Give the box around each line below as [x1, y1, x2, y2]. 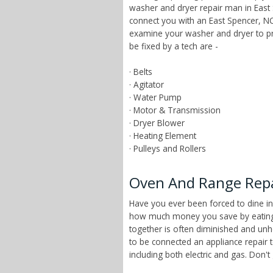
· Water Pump [129, 91, 182, 103]
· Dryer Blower [129, 116, 185, 129]
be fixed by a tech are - [129, 40, 218, 52]
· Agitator [129, 78, 164, 90]
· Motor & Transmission [129, 104, 221, 116]
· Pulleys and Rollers [129, 142, 206, 154]
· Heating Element [129, 129, 196, 141]
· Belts [129, 65, 152, 77]
